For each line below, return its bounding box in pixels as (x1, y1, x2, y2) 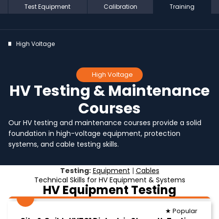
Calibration (103, 2, 137, 11)
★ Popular (165, 206, 197, 216)
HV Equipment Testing (43, 181, 176, 198)
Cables (135, 165, 159, 175)
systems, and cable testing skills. (8, 139, 119, 149)
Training (170, 2, 195, 11)
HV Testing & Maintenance (9, 80, 210, 101)
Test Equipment (24, 2, 71, 11)
